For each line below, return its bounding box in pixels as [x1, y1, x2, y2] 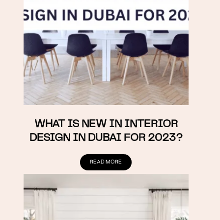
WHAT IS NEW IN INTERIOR [34, 118, 178, 129]
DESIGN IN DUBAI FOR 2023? [29, 132, 183, 143]
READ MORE [90, 159, 122, 165]
